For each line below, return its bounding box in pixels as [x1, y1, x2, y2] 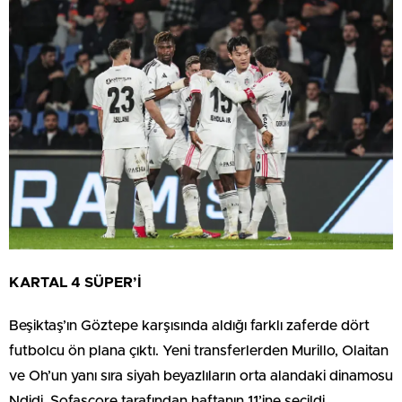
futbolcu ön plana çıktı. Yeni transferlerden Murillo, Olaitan [9, 343, 389, 358]
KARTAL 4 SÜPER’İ [9, 275, 142, 290]
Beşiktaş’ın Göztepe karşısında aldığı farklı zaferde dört [9, 318, 370, 333]
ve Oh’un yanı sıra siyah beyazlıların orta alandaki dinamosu [9, 368, 393, 383]
